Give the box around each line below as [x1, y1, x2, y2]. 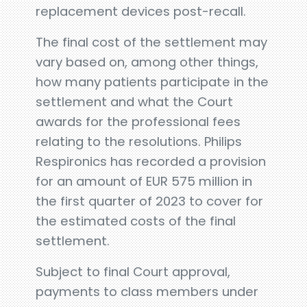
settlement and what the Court [36, 93, 234, 110]
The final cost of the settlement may [36, 33, 268, 51]
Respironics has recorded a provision [36, 152, 267, 170]
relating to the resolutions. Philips [36, 132, 243, 150]
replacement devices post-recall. [36, 2, 247, 20]
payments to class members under [36, 282, 259, 300]
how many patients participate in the [36, 73, 269, 90]
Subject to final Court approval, [36, 262, 231, 280]
